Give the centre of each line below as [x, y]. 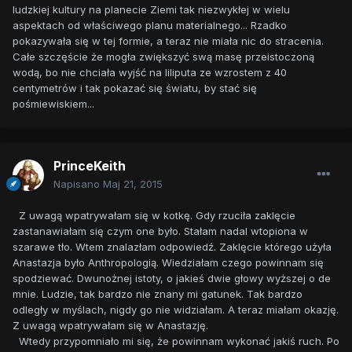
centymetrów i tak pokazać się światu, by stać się [135, 88]
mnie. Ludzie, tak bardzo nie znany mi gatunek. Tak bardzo [158, 294]
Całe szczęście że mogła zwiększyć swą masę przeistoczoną [163, 57]
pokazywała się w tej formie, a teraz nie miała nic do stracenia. [168, 41]
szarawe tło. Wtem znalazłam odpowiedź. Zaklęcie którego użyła [172, 247]
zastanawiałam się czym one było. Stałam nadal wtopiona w [162, 231]
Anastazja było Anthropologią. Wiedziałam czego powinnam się [168, 263]
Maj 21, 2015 [133, 184]
